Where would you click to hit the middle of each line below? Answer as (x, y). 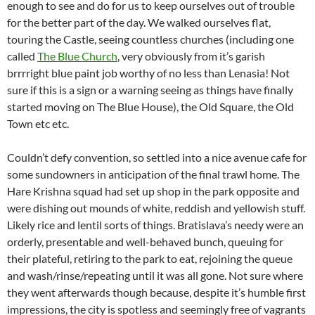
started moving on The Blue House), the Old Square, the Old (150, 107)
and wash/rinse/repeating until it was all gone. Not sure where (155, 275)
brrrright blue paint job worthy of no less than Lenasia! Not (148, 73)
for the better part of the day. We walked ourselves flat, (139, 22)
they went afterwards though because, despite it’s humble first (156, 292)
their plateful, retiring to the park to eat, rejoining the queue (150, 258)
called (22, 56)
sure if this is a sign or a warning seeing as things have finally (150, 90)
